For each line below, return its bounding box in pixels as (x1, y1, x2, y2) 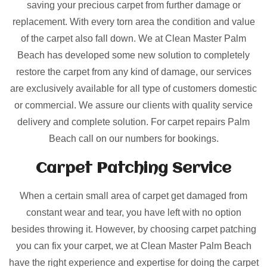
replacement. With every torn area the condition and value (12, 17, 255, 27)
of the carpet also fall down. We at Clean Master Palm (21, 33, 246, 44)
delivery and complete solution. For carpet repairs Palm (17, 117, 250, 127)
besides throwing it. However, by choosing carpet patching (11, 224, 256, 234)
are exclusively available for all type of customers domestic (10, 83, 257, 94)
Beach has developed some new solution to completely (17, 50, 250, 60)
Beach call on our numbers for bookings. (48, 133, 219, 144)
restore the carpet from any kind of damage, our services (15, 67, 252, 77)
